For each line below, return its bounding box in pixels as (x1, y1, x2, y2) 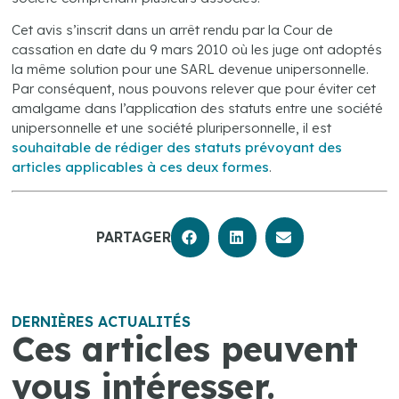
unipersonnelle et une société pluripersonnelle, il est (12, 119, 332, 137)
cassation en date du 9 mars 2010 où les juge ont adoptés (12, 41, 383, 59)
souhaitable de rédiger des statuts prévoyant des (12, 139, 343, 157)
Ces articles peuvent (12, 328, 359, 371)
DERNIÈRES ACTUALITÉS (12, 313, 191, 331)
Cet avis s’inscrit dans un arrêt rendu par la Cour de (12, 21, 334, 39)
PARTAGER (95, 227, 171, 246)
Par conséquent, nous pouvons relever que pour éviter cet (12, 80, 377, 98)
